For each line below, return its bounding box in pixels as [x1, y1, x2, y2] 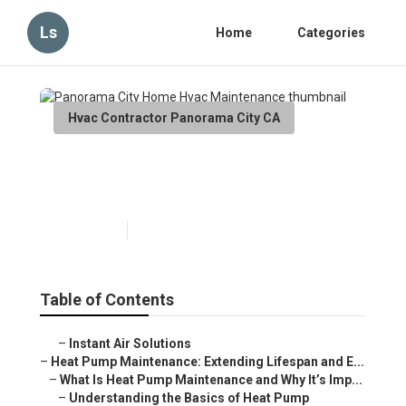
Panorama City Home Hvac [53, 150, 320, 177]
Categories [297, 25, 365, 40]
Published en [53, 224, 118, 237]
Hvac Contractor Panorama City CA [68, 111, 280, 125]
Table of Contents [40, 290, 174, 310]
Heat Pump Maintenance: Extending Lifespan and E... [51, 354, 364, 370]
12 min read [137, 224, 197, 237]
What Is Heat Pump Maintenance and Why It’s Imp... [60, 372, 362, 388]
